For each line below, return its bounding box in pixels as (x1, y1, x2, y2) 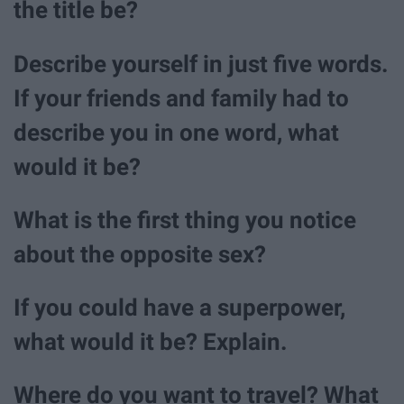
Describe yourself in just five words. (14, 50, 389, 78)
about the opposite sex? (14, 240, 266, 268)
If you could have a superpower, (14, 293, 345, 321)
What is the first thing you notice (14, 206, 356, 234)
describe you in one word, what (14, 118, 339, 146)
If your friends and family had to (14, 84, 349, 112)
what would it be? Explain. (14, 327, 288, 355)
